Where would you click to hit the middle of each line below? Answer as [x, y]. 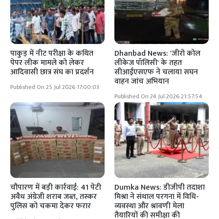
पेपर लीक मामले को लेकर [47, 63]
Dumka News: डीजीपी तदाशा [160, 187]
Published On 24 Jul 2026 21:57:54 [158, 97]
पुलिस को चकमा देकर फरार [51, 206]
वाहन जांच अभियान [142, 82]
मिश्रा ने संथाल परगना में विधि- [157, 197]
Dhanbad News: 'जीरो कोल [157, 54]
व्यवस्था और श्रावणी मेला [149, 206]
